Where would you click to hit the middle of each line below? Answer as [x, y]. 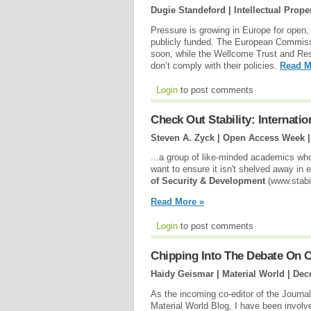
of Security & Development [208, 181]
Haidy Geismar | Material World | [222, 274]
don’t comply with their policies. [215, 65]
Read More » [177, 202]
